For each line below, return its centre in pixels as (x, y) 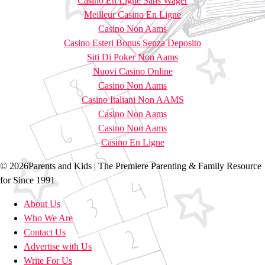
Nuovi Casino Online (132, 71)
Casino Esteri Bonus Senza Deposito (132, 43)
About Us (42, 203)
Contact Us (45, 232)
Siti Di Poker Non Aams (132, 57)
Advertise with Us (58, 246)
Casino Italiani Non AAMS (132, 99)
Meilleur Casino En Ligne (132, 14)
